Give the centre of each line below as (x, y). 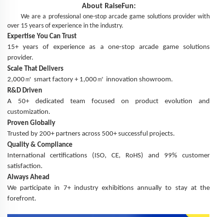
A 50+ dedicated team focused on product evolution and (108, 101)
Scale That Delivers (35, 69)
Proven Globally (31, 123)
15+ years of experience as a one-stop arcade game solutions (108, 47)
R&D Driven (25, 91)
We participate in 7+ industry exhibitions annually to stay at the (108, 188)
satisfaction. (25, 166)
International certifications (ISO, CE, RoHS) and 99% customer (108, 155)
